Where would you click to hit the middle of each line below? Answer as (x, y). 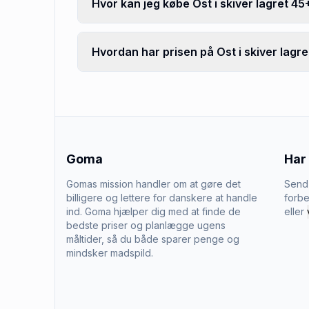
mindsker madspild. (110, 253)
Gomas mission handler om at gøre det (153, 184)
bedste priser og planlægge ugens (146, 225)
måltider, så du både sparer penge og (153, 239)
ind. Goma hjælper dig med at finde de (153, 211)
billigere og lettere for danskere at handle (162, 198)
